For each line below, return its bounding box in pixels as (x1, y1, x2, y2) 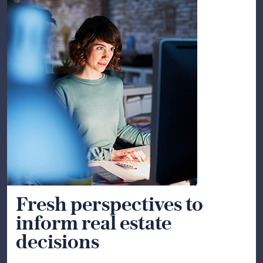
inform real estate (16, 211, 171, 234)
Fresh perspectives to (16, 193, 203, 215)
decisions (16, 230, 99, 252)
